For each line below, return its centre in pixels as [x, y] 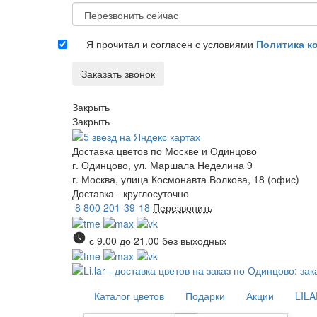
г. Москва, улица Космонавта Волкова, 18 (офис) [186, 179]
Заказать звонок [118, 74]
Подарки [205, 295]
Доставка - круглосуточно [131, 194]
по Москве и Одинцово [204, 151]
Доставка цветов [110, 151]
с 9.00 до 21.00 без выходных [158, 240]
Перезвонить [183, 208]
